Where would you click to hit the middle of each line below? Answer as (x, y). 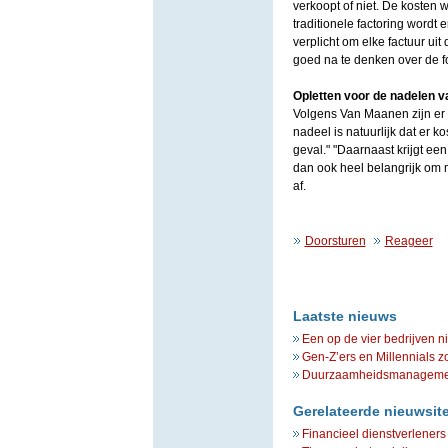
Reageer (408, 241)
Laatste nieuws (344, 316)
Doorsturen (335, 241)
